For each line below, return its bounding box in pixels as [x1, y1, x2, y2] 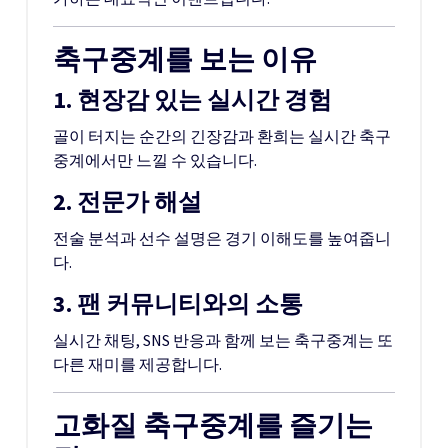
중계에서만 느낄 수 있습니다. [53, 150, 257, 170]
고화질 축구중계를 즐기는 [53, 408, 373, 443]
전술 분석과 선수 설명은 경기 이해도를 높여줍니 [53, 228, 391, 248]
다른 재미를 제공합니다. [53, 354, 222, 374]
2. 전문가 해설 [53, 186, 202, 217]
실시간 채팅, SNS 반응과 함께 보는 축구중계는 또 [53, 330, 393, 350]
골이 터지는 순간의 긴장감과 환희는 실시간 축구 [53, 126, 391, 146]
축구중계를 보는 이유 [53, 42, 317, 77]
